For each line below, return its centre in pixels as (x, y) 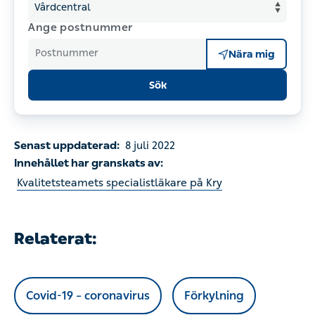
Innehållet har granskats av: (89, 163)
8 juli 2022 (150, 146)
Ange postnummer (81, 27)
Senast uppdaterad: (68, 146)
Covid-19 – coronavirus (88, 296)
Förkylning (214, 296)
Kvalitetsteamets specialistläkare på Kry (120, 183)
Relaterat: (56, 239)
